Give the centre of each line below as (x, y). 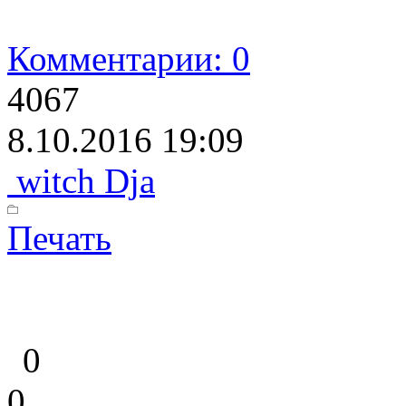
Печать (59, 238)
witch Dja (81, 181)
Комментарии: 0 (129, 59)
